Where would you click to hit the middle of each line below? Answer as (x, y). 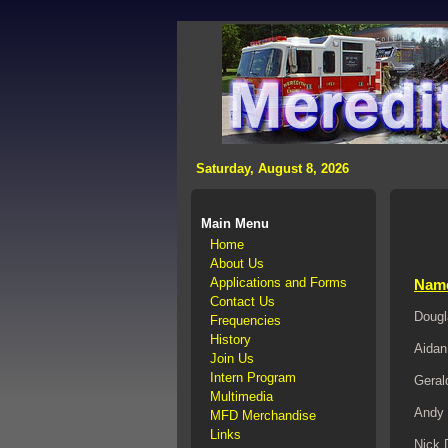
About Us (237, 263)
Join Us (232, 358)
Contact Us (242, 301)
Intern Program (253, 377)
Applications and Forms (278, 282)
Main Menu (235, 223)
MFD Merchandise (263, 415)
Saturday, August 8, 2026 (270, 168)
